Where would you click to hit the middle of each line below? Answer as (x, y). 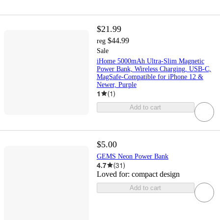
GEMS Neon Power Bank (132, 156)
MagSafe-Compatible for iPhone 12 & (150, 77)
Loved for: (114, 174)
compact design (155, 174)
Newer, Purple (116, 84)
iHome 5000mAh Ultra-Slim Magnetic (150, 61)
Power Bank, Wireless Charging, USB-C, (154, 69)
